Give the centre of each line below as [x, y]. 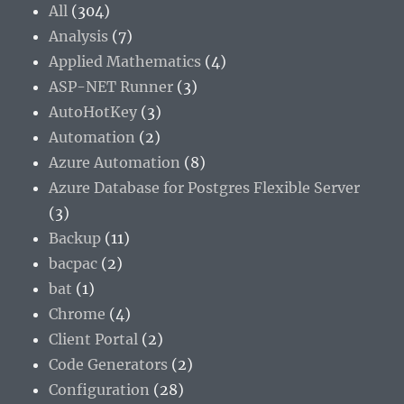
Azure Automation [115, 162]
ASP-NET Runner [111, 86]
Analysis [79, 36]
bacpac [73, 263]
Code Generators [109, 364]
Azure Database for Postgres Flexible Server [205, 187]
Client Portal [94, 339]
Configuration [100, 389]
